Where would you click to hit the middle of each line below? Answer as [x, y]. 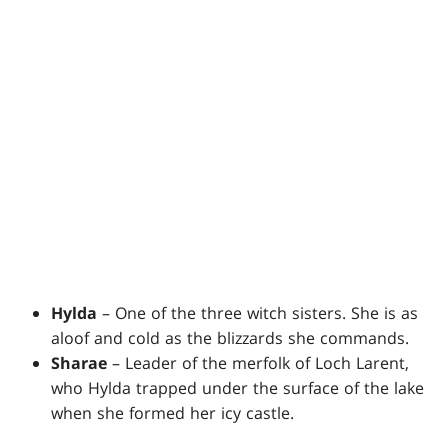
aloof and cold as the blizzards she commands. [230, 338]
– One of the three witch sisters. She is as [258, 313]
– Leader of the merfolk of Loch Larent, [258, 363]
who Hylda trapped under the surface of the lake [238, 388]
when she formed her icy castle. [173, 413]
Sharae [79, 363]
